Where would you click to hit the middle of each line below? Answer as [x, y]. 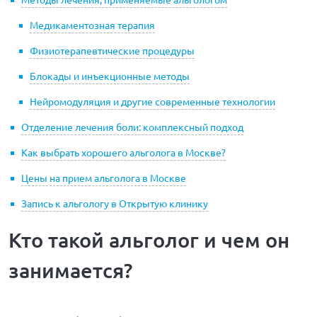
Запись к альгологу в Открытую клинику [115, 203]
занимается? [70, 270]
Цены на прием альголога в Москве [104, 178]
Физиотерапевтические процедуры [113, 50]
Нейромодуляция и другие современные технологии [153, 101]
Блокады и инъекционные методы [110, 76]
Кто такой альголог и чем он [149, 240]
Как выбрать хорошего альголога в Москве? [123, 152]
